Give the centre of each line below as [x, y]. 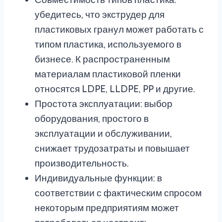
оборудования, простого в [92, 119]
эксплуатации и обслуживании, [103, 134]
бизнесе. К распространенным [102, 59]
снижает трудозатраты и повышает [112, 149]
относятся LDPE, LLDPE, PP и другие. [115, 89]
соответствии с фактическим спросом [118, 193]
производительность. [82, 164]
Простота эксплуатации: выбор [104, 104]
